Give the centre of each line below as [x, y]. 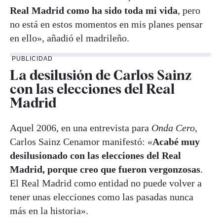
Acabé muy [176, 142]
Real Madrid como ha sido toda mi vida [94, 10]
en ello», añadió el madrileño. [70, 38]
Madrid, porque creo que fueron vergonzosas [105, 169]
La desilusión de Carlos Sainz [101, 75]
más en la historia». [49, 211]
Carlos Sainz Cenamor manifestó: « [81, 142]
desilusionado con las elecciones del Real [95, 156]
